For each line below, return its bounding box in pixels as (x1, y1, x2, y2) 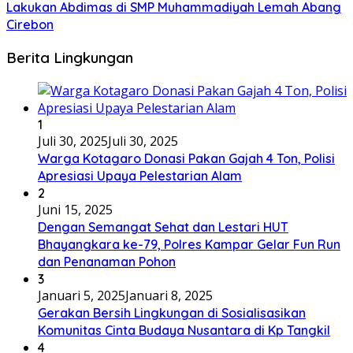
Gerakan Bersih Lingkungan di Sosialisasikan (38, 304, 306, 321)
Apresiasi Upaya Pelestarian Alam (38, 167, 242, 184)
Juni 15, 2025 (38, 200, 113, 218)
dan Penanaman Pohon (38, 253, 176, 269)
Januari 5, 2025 (38, 286, 125, 304)
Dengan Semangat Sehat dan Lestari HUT (38, 218, 288, 235)
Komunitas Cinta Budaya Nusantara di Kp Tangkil (38, 321, 330, 338)
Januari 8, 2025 (125, 286, 213, 304)
